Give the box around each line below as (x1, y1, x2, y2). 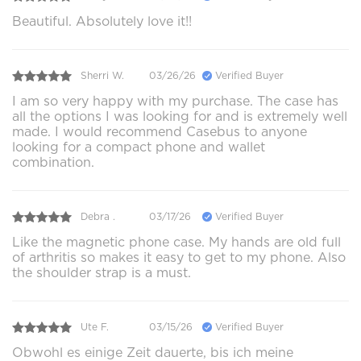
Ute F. (81, 321, 109, 334)
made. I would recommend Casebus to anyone (12, 123, 307, 139)
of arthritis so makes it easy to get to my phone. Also (12, 249, 346, 265)
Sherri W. (81, 69, 124, 82)
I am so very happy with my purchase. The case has (12, 93, 338, 109)
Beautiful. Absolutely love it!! (12, 13, 192, 29)
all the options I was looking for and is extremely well (12, 108, 347, 124)
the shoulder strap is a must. (12, 264, 191, 280)
